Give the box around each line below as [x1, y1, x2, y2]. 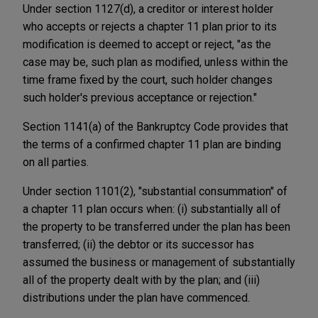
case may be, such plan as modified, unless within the [23, 55, 288, 69]
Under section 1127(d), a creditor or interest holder [23, 1, 273, 16]
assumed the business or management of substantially [23, 255, 295, 269]
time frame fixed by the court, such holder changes [23, 72, 273, 87]
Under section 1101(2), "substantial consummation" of [23, 184, 287, 198]
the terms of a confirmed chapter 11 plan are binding [23, 137, 281, 151]
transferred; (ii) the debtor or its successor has [23, 237, 254, 251]
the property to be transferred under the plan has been [23, 219, 290, 234]
